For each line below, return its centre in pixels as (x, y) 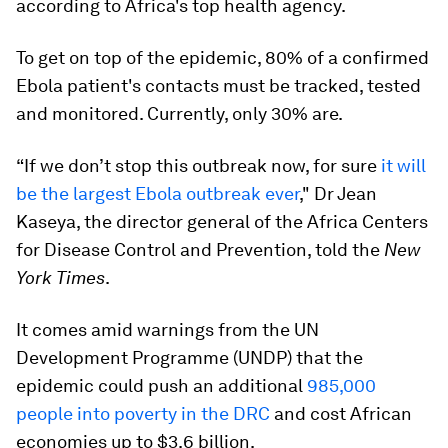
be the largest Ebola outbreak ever (157, 193)
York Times (60, 277)
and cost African (341, 413)
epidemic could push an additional (161, 385)
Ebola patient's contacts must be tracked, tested (218, 85)
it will (403, 165)
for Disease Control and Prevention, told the (200, 249)
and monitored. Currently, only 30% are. (179, 113)
